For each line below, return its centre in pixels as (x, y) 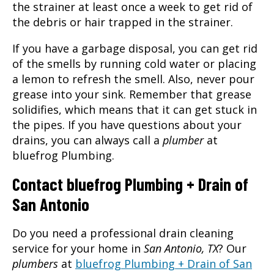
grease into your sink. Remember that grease (132, 94)
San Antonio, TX (181, 248)
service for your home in (78, 248)
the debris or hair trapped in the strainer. (123, 22)
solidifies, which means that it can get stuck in (135, 109)
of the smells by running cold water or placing (134, 63)
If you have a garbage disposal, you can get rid (135, 48)
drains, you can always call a (87, 140)
